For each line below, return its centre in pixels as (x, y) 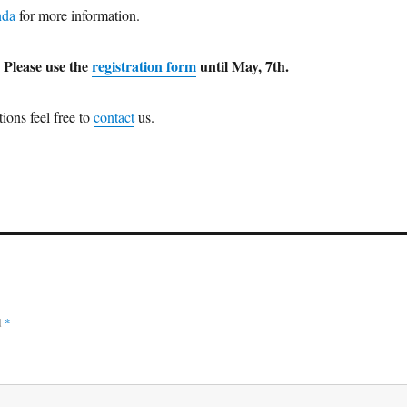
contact (114, 116)
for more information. (77, 15)
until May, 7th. (242, 65)
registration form (144, 65)
